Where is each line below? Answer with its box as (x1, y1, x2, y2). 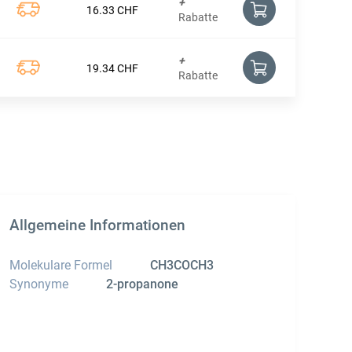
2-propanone (106, 277, 178, 292)
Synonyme (9, 277, 68, 292)
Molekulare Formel (9, 258, 112, 273)
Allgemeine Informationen (9, 217, 185, 235)
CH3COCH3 (150, 258, 214, 273)
